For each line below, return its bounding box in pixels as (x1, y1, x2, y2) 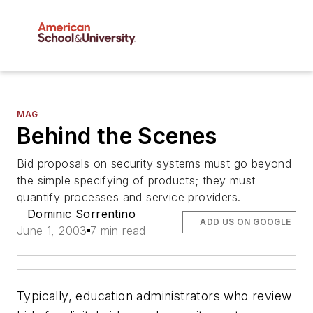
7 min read (89, 224, 146, 238)
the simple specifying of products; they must (17, 173, 256, 188)
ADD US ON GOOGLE (200, 217, 291, 228)
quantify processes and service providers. (17, 190, 241, 205)
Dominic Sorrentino (27, 207, 136, 221)
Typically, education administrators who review (17, 289, 292, 304)
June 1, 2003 (17, 224, 87, 238)
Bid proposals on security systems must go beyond (17, 156, 292, 171)
